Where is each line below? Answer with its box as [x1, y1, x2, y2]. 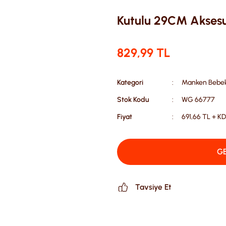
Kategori [117, 78, 143, 87]
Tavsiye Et [135, 182, 171, 192]
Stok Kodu [117, 95, 149, 104]
